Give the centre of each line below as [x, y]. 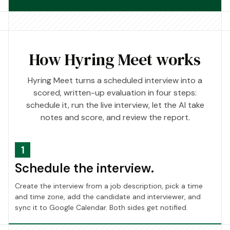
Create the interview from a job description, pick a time [109, 186]
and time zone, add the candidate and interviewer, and [108, 196]
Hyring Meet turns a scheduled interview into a [115, 80]
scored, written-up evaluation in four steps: [115, 92]
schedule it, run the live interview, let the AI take [115, 105]
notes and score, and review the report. [115, 117]
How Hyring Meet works [115, 59]
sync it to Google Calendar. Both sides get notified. [101, 207]
